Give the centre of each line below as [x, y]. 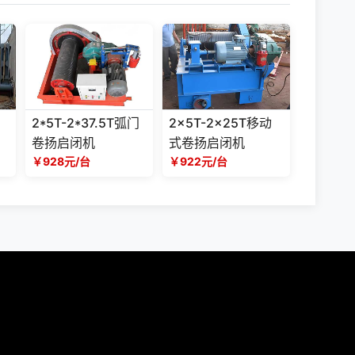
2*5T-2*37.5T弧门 [86, 122]
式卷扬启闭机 [207, 142]
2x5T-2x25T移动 [220, 122]
